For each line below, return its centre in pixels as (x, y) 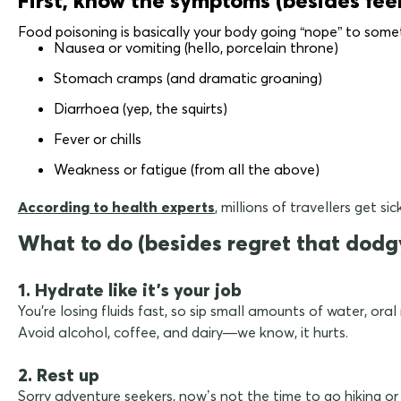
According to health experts (116, 206)
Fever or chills (98, 138)
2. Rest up (59, 374)
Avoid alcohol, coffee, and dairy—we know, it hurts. (183, 332)
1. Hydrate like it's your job (130, 289)
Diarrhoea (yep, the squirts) (141, 108)
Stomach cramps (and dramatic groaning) (188, 77)
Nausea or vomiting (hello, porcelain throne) (196, 47)
